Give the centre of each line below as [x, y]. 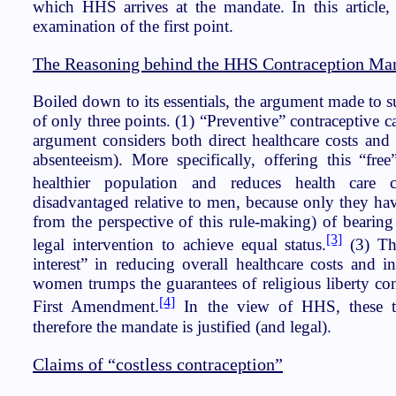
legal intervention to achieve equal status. [180, 245]
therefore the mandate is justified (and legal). [182, 326]
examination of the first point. [133, 26]
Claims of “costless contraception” [158, 364]
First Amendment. [96, 307]
